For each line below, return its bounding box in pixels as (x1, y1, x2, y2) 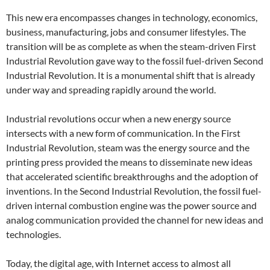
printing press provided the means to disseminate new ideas (6, 155, 253, 168)
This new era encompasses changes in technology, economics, (6, 11, 257, 23)
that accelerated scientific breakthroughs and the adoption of (6, 170, 258, 182)
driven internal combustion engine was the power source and (6, 199, 257, 211)
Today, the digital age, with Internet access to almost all (6, 257, 231, 269)
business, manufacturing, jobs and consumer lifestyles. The (6, 25, 246, 37)
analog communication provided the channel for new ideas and (6, 213, 263, 225)
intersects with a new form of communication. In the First (6, 127, 240, 139)
